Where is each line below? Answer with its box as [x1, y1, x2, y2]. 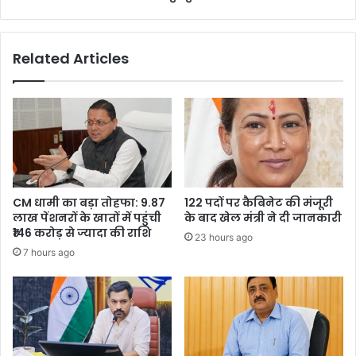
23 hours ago [195, 230, 253, 243]
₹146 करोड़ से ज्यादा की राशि [13, 224, 151, 241]
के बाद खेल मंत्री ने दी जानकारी [184, 209, 342, 226]
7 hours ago [23, 246, 75, 258]
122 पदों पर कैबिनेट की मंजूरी [184, 194, 333, 211]
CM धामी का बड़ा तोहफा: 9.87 [13, 194, 165, 211]
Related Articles [13, 48, 129, 68]
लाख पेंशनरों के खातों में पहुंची [13, 209, 161, 226]
